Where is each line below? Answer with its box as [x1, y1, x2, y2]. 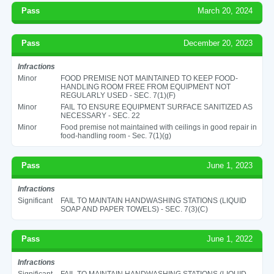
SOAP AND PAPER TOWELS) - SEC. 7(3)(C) [60, 204, 208, 213]
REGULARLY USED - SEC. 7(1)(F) [60, 91, 176, 100]
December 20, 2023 [183, 38, 253, 48]
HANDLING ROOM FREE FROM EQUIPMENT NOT [60, 82, 231, 91]
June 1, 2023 [207, 160, 253, 170]
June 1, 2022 [207, 234, 253, 243]
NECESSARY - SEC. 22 [60, 111, 140, 120]
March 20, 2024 [198, 6, 253, 15]
